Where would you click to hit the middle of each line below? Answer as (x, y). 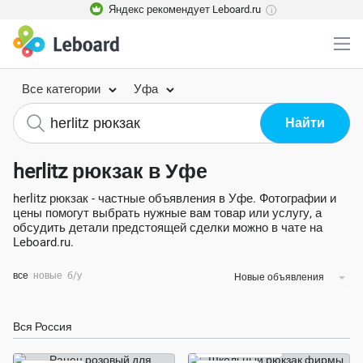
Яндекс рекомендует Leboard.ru (185, 9)
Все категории (61, 89)
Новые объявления (283, 277)
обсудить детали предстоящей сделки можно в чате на (168, 228)
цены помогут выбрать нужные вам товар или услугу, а (167, 213)
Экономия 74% (239, 347)
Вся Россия (43, 327)
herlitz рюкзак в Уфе (110, 171)
